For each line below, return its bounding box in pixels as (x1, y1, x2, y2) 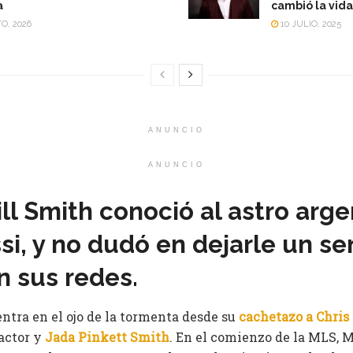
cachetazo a (239, 307, 313, 325)
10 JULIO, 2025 (278, 19, 341, 29)
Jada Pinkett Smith (45, 328, 169, 345)
